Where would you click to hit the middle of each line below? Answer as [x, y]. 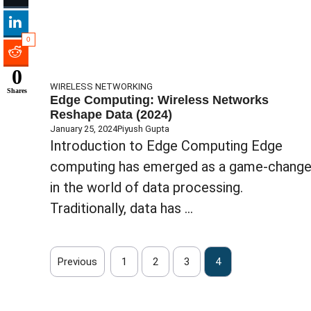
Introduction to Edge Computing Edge [166, 145]
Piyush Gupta [143, 128]
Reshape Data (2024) [111, 114]
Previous [77, 261]
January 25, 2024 [84, 128]
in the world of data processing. [146, 187]
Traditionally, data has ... [121, 208]
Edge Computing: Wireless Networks [159, 100]
